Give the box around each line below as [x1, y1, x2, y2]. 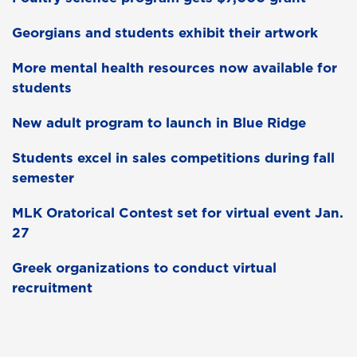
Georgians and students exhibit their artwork [12, 23, 318, 43]
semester [12, 168, 74, 188]
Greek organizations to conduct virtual [12, 258, 277, 278]
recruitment [12, 278, 92, 298]
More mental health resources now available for [12, 58, 337, 78]
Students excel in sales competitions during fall [12, 148, 335, 168]
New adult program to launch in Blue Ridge [12, 113, 306, 133]
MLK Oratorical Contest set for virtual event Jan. [12, 203, 343, 223]
